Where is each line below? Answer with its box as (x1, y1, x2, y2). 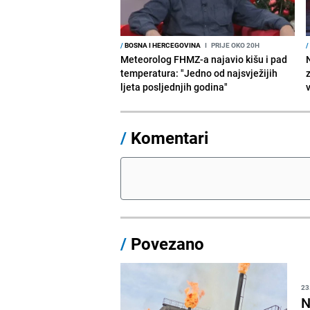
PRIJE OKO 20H (210, 39, 260, 50)
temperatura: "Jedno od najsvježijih (120, 66, 278, 80)
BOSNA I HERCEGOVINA (123, 39, 201, 50)
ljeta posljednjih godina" (120, 80, 228, 93)
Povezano (127, 232, 205, 255)
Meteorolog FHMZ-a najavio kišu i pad (120, 52, 288, 66)
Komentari (131, 126, 209, 149)
